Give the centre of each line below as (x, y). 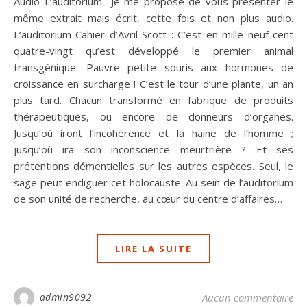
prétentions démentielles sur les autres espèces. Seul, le (153, 166)
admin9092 (65, 297)
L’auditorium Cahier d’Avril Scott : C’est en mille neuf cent (153, 34)
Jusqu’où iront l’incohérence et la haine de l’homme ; (153, 133)
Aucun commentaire (248, 297)
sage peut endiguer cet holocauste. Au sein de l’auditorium (153, 182)
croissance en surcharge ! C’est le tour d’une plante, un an (153, 84)
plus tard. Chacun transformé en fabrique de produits (153, 100)
